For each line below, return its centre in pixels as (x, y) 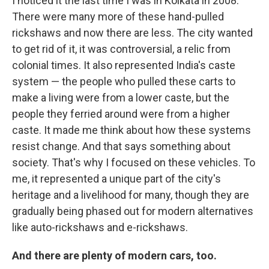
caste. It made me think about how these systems (131, 130)
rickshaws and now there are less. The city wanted (132, 33)
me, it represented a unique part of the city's (116, 179)
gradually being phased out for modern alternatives (133, 211)
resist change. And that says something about (121, 146)
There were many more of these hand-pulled (118, 17)
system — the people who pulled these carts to (124, 81)
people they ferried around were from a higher (121, 114)
